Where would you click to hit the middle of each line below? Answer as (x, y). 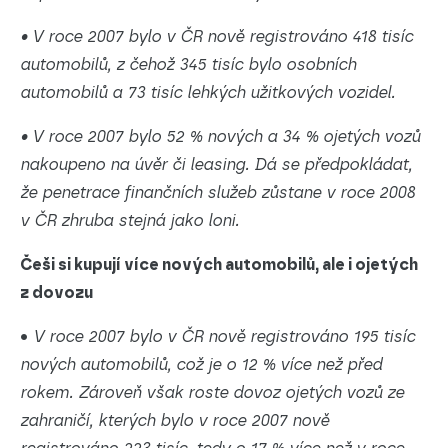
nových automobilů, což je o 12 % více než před (201, 364)
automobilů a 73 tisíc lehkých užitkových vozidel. (207, 92)
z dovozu (56, 292)
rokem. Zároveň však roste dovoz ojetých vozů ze (212, 392)
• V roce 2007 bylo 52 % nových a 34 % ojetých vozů (220, 136)
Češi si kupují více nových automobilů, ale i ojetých (219, 264)
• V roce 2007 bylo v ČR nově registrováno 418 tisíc (216, 36)
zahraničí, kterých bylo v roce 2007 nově (174, 420)
